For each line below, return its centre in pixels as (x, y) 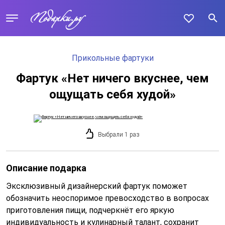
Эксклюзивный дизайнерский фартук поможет (97, 186)
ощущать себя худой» (113, 94)
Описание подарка (46, 168)
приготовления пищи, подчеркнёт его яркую (90, 210)
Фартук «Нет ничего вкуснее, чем (113, 78)
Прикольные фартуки (113, 58)
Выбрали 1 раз (119, 134)
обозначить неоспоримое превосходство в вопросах (107, 198)
